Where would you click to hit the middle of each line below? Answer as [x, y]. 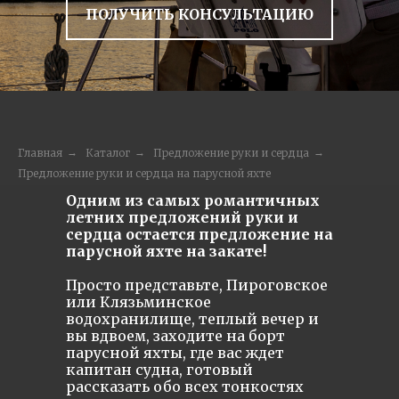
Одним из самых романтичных [193, 200]
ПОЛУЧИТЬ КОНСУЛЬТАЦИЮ [199, 14]
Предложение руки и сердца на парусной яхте [144, 173]
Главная [40, 153]
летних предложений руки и [182, 217]
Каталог [108, 153]
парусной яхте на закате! [166, 251]
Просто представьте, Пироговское [197, 285]
